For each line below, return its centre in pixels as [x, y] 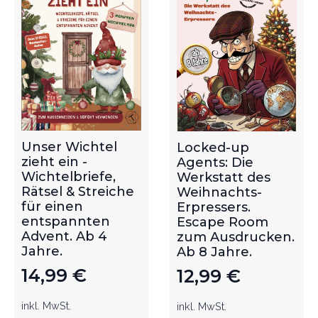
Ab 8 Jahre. [214, 252]
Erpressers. [214, 208]
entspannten [66, 221]
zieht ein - [54, 161]
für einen [52, 206]
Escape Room [223, 223]
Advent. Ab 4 [64, 236]
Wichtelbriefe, [68, 176]
